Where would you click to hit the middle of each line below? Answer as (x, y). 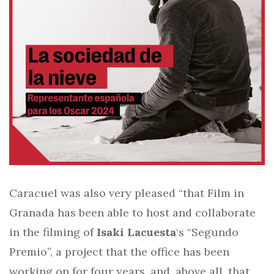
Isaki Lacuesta (136, 232)
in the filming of (53, 232)
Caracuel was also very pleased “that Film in (127, 193)
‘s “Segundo (207, 232)
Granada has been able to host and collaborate (132, 212)
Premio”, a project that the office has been (119, 251)
